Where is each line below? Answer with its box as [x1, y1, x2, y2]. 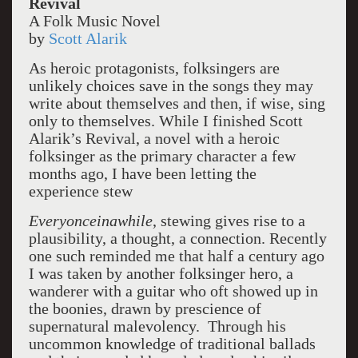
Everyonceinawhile [28, 212, 153, 229]
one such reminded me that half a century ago [28, 247, 324, 265]
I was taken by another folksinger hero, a [28, 265, 293, 282]
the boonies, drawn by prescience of [28, 300, 261, 317]
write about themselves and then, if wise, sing [28, 94, 325, 112]
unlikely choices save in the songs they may [28, 77, 313, 94]
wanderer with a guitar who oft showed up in [28, 282, 318, 300]
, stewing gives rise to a [152, 212, 305, 229]
